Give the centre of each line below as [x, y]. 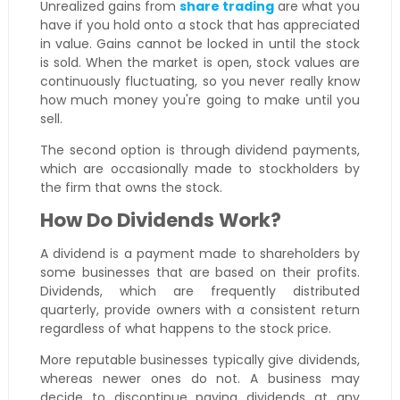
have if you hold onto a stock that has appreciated [200, 25]
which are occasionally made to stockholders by [200, 169]
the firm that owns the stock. [131, 188]
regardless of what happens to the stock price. [185, 329]
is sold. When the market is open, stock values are [200, 63]
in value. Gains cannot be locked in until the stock [200, 44]
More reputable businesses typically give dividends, [200, 360]
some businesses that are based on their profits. [200, 273]
